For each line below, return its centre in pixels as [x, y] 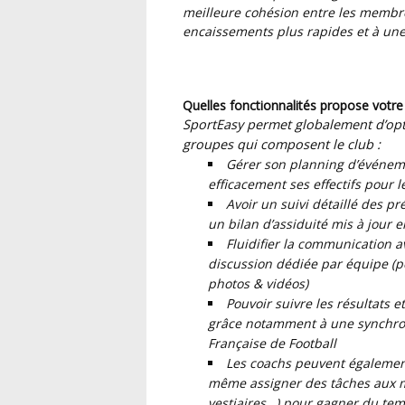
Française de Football [272, 343]
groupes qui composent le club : [283, 144]
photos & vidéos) [258, 283]
